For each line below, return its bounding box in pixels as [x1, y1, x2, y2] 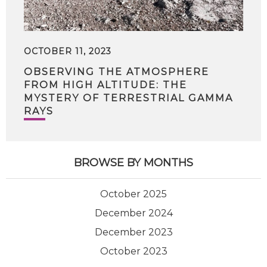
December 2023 [94, 226, 173, 238]
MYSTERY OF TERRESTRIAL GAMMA [24, 92, 233, 104]
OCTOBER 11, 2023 [24, 46, 111, 57]
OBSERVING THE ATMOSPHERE [24, 66, 209, 77]
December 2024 [94, 207, 173, 219]
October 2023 [100, 246, 167, 257]
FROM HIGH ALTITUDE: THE [24, 79, 187, 91]
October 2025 [100, 188, 167, 200]
